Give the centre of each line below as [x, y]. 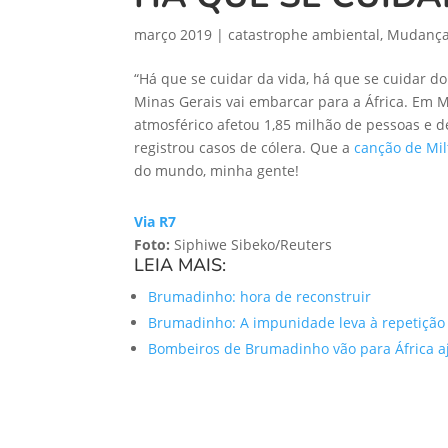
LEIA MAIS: [180, 265]
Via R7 [155, 222]
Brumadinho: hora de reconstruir [260, 297]
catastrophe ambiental [304, 35]
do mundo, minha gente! [217, 171]
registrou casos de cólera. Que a [244, 148]
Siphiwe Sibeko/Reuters [251, 245]
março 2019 [173, 35]
